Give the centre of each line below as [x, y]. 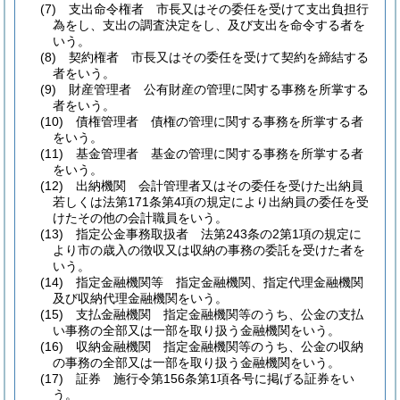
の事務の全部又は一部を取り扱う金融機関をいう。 [196, 362]
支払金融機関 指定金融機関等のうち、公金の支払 [220, 314]
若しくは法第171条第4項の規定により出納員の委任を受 [211, 202]
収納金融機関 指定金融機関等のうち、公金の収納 [220, 346]
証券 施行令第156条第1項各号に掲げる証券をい [215, 379]
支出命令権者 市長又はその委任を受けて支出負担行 [219, 9]
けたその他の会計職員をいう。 [140, 218]
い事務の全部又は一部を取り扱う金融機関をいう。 [196, 330]
